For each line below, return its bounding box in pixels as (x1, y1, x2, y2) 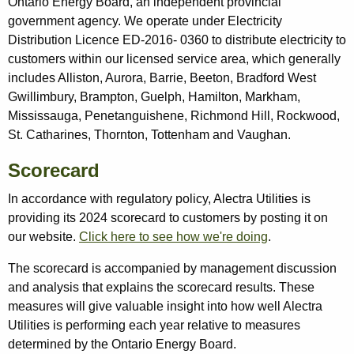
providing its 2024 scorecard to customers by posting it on (8, 211, 328, 225)
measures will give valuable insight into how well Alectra (8, 299, 322, 314)
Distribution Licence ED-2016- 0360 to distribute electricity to (8, 33, 346, 47)
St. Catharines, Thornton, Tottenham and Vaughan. (8, 128, 294, 142)
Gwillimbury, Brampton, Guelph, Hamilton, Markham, (8, 90, 300, 104)
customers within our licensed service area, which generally (8, 52, 341, 66)
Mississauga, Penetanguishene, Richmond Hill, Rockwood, (8, 109, 340, 123)
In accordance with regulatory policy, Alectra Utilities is (8, 192, 311, 206)
